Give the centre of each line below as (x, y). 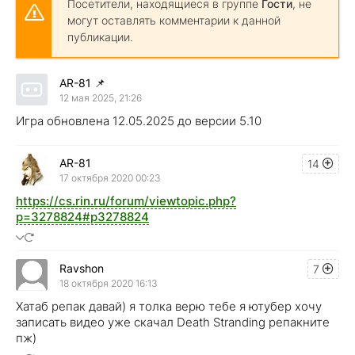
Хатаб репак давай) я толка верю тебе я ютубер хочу (169, 307)
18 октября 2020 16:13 (109, 283)
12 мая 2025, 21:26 (101, 97)
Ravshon (82, 268)
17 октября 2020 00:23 (110, 177)
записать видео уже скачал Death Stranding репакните (173, 323)
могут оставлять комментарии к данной (174, 21)
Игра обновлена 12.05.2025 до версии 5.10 (139, 121)
